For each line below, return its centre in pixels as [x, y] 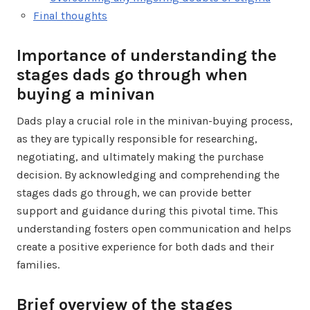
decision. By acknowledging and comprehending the [148, 174]
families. [38, 264]
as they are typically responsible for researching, [137, 138]
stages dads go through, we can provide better [134, 192]
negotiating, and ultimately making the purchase [140, 156]
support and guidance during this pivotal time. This [147, 210]
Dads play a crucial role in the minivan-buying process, [155, 120]
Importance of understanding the [147, 55]
